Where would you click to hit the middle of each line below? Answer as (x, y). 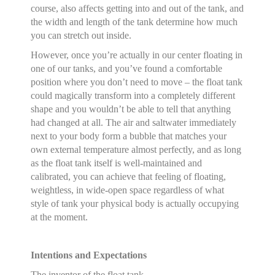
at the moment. (60, 217)
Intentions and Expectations (89, 255)
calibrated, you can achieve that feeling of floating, (129, 176)
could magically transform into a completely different (133, 95)
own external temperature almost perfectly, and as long (136, 149)
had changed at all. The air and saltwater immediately (134, 122)
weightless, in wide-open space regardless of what (128, 190)
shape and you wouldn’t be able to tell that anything (131, 109)
